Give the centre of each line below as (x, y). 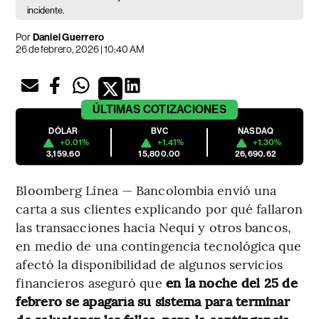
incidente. (46, 11)
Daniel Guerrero (68, 38)
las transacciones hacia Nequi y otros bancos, (153, 227)
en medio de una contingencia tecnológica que (158, 246)
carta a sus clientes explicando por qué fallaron (159, 209)
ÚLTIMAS (117, 110)
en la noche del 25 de (231, 283)
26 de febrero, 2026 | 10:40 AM (80, 49)
